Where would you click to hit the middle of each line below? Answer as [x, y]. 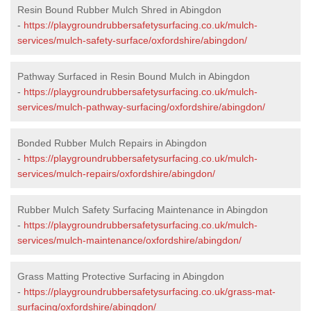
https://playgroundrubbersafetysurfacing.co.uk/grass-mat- [150, 291]
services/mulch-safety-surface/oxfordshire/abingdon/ [132, 40]
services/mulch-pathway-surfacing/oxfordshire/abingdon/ [141, 107]
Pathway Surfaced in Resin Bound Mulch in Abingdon [134, 76]
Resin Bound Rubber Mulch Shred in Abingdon [119, 9]
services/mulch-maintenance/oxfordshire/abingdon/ [129, 240]
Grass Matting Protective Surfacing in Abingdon [121, 276]
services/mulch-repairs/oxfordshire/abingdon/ [116, 173]
